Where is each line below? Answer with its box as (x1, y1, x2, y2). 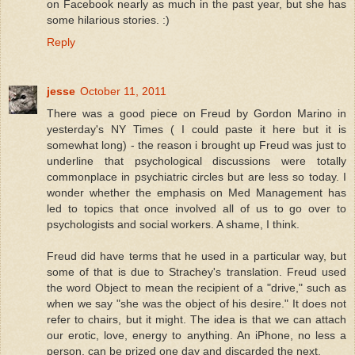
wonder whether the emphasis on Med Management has (47, 185, 346, 199)
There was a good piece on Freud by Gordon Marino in (47, 106, 346, 120)
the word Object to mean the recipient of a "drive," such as (47, 281, 346, 294)
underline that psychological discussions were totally (47, 154, 346, 167)
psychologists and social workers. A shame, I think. (47, 217, 300, 231)
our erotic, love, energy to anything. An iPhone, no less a (47, 328, 346, 342)
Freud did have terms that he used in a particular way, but (47, 249, 346, 262)
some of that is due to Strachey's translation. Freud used (47, 265, 346, 278)
